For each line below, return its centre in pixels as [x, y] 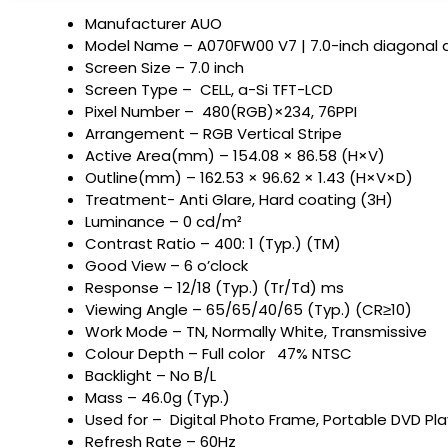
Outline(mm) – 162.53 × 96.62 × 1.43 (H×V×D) [249, 178]
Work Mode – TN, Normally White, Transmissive [258, 332]
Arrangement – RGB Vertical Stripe [213, 134]
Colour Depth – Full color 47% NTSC [218, 354]
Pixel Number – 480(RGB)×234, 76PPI [223, 112]
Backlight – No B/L [150, 376]
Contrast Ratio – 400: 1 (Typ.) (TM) [221, 244]
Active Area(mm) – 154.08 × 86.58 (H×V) [235, 156]
